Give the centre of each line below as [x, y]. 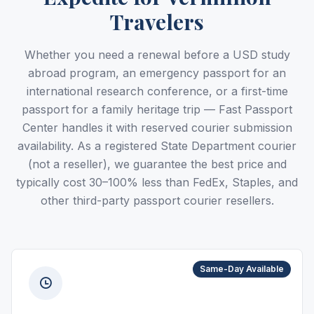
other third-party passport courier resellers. [157, 200]
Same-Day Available [242, 269]
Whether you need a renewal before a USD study [157, 55]
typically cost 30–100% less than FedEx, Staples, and [157, 182]
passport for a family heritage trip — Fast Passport [157, 109]
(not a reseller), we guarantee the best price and [157, 164]
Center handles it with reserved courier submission [157, 128]
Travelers [157, 22]
